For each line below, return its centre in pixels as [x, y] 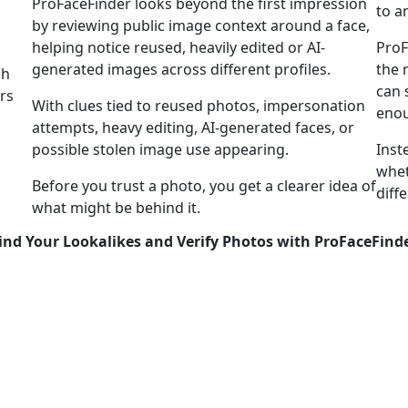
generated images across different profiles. [181, 69]
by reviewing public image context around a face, [200, 25]
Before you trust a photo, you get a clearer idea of [204, 186]
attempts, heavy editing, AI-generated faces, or [193, 127]
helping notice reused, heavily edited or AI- [178, 47]
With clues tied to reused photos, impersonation [198, 106]
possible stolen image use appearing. [160, 149]
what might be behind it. [116, 208]
